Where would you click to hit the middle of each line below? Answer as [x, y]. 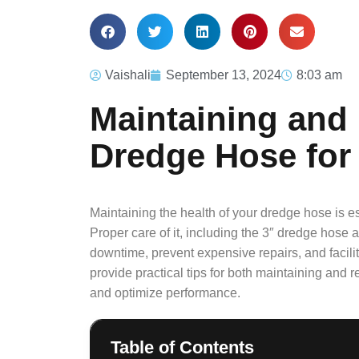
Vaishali [128, 75]
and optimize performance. [165, 293]
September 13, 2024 [224, 75]
